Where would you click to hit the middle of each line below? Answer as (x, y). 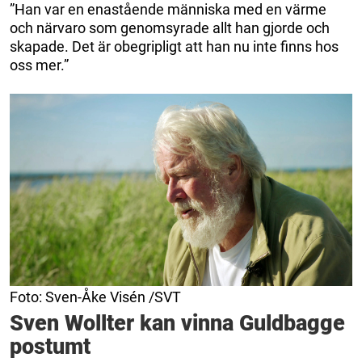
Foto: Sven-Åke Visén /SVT (95, 297)
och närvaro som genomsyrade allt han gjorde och (170, 27)
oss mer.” (39, 65)
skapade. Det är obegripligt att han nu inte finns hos (174, 46)
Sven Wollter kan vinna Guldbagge (177, 324)
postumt (50, 347)
